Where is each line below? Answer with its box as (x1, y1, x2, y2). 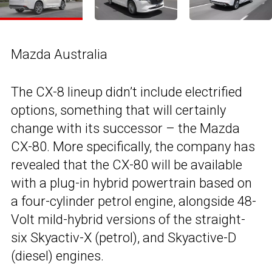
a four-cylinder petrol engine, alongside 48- (11, 193, 256, 209)
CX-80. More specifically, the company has (11, 138, 255, 154)
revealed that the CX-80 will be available (11, 157, 242, 172)
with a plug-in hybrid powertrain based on (11, 175, 252, 191)
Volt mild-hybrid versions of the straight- (11, 211, 245, 227)
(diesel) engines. (11, 248, 104, 263)
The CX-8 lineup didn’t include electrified (11, 84, 242, 100)
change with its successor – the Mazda (11, 120, 240, 136)
